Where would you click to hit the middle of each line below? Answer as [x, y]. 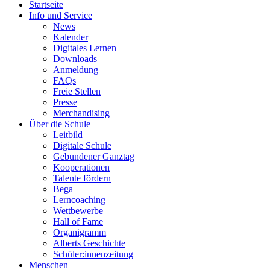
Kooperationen [81, 167]
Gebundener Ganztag [94, 156]
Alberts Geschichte [89, 243]
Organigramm [80, 232]
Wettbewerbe [78, 210]
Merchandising [81, 113]
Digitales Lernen [85, 48]
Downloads [75, 58]
